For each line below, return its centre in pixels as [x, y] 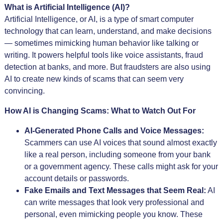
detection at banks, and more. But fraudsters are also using [107, 67]
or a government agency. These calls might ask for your [121, 167]
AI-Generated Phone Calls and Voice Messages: [114, 131]
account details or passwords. [76, 178]
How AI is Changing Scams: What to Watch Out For [100, 111]
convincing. [24, 91]
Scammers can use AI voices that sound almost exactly [120, 143]
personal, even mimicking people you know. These [113, 214]
